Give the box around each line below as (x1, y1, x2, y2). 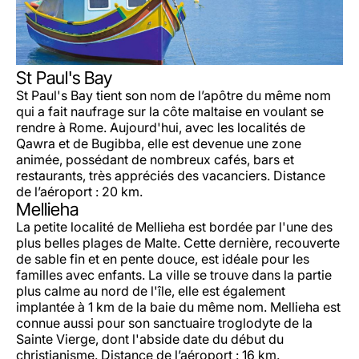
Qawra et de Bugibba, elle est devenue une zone (16, 135, 301, 152)
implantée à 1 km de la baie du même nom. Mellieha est (16, 299, 341, 316)
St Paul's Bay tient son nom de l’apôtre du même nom (16, 87, 331, 104)
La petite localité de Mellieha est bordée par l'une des (16, 219, 333, 236)
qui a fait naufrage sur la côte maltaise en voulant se (16, 103, 324, 120)
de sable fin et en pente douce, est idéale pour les (16, 251, 309, 268)
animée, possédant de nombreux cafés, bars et (16, 151, 294, 168)
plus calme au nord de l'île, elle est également (16, 283, 285, 300)
